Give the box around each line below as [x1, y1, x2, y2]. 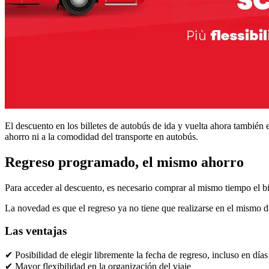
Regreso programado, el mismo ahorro [5, 154, 244, 170]
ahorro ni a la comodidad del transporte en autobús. [5, 131, 198, 142]
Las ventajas [5, 225, 67, 238]
